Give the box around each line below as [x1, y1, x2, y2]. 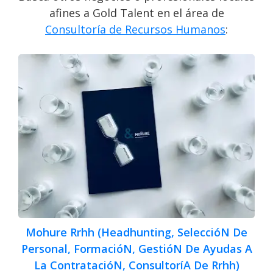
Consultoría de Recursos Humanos [45, 21, 225, 37]
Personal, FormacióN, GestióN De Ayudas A [21, 241, 252, 256]
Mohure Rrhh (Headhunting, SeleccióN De [26, 224, 247, 239]
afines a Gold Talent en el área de [49, 5, 224, 20]
